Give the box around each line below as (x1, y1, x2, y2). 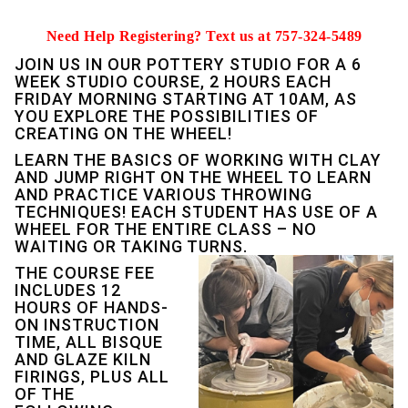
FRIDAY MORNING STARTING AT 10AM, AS (15, 88, 357, 108)
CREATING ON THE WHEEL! (15, 123, 232, 143)
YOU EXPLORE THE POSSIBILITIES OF (15, 106, 319, 126)
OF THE (15, 383, 75, 403)
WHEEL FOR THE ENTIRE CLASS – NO (15, 219, 317, 239)
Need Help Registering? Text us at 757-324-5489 (46, 27, 362, 44)
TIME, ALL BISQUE (15, 331, 163, 352)
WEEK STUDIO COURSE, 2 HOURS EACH (15, 71, 331, 91)
